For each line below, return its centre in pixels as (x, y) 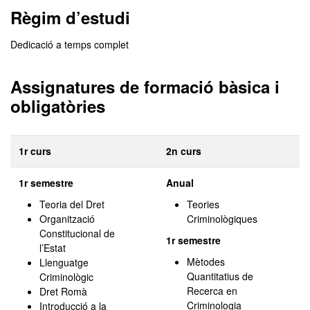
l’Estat (53, 248)
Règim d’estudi (70, 17)
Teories (203, 204)
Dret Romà (63, 291)
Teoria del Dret (72, 204)
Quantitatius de (220, 276)
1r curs (35, 151)
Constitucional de (77, 233)
